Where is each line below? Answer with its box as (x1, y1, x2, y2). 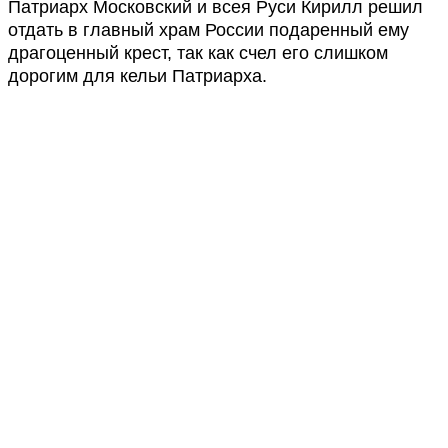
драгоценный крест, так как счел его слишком (8, 43, 388, 63)
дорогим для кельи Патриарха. (8, 66, 267, 86)
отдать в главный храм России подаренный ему (8, 20, 409, 40)
